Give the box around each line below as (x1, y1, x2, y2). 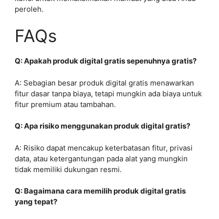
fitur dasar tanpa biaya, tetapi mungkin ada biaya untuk (15, 88, 202, 98)
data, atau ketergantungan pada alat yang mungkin (15, 153, 188, 163)
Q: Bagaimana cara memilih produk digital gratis (15, 186, 186, 196)
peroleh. (15, 4, 44, 14)
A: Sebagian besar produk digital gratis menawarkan (15, 78, 194, 88)
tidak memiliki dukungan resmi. (15, 164, 122, 174)
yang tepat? (15, 197, 57, 206)
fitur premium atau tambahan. (15, 99, 116, 109)
